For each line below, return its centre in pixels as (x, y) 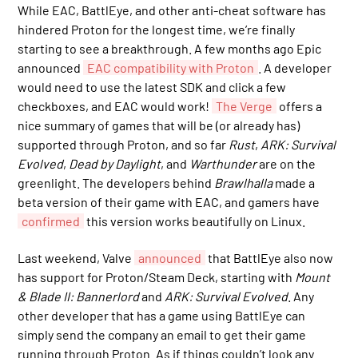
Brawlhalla (244, 182)
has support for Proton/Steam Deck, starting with (157, 277)
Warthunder (223, 163)
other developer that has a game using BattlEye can (162, 316)
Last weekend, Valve (76, 258)
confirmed (51, 221)
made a (294, 182)
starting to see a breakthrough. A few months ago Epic (170, 48)
